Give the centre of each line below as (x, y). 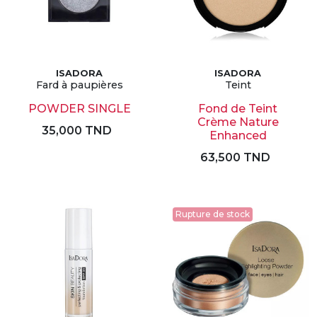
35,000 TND (76, 131)
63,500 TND (235, 157)
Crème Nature (238, 122)
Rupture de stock (213, 214)
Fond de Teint (238, 109)
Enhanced (238, 136)
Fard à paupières (79, 85)
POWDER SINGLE (79, 109)
